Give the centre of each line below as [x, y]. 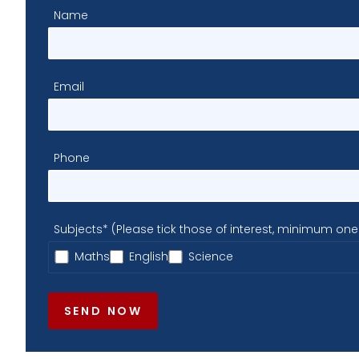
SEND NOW [103, 311]
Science [210, 256]
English [149, 256]
